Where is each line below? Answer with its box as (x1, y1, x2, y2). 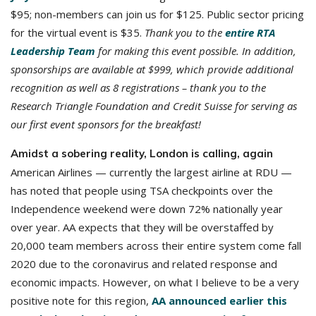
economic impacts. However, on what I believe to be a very (11, 275, 299, 289)
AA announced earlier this (152, 293, 287, 308)
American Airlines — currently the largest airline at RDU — (11, 165, 292, 179)
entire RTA (225, 25, 275, 39)
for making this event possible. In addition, (95, 44, 296, 58)
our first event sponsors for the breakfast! (11, 117, 201, 131)
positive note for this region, (11, 293, 152, 308)
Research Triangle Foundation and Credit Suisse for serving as (11, 99, 297, 113)
